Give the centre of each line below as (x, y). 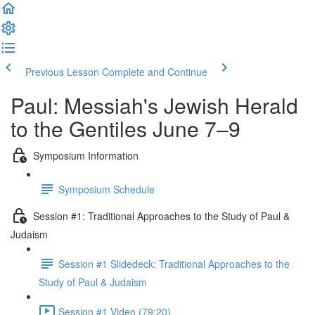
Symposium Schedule (107, 189)
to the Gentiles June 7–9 (126, 128)
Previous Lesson (62, 72)
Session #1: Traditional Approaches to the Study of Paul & (161, 216)
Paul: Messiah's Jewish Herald (154, 105)
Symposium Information (86, 155)
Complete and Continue (155, 72)
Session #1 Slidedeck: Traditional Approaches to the (174, 263)
